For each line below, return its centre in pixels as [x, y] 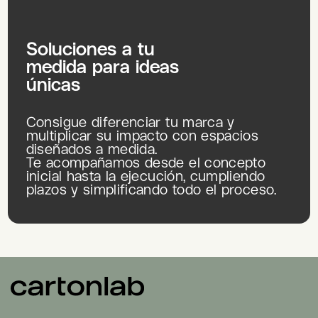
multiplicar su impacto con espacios [142, 136]
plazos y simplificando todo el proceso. [151, 190]
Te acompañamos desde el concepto [146, 163]
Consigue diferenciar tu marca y [130, 122]
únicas [53, 85]
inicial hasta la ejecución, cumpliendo [146, 176]
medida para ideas [102, 67]
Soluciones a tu [90, 49]
